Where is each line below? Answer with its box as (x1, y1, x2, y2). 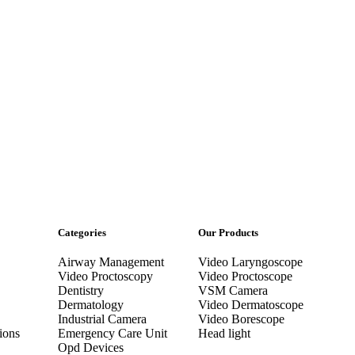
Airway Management (58, 255, 165, 269)
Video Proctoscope (197, 269, 292, 283)
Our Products (197, 227, 258, 239)
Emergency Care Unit (58, 326, 168, 340)
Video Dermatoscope (197, 298, 303, 311)
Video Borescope (197, 312, 284, 326)
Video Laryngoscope (197, 255, 303, 269)
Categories (58, 227, 107, 239)
